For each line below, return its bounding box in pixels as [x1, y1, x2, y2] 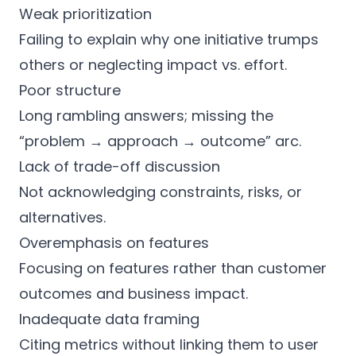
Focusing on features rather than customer [19, 258, 327, 278]
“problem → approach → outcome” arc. [19, 131, 301, 151]
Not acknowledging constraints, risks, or [19, 182, 302, 202]
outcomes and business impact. [19, 284, 248, 304]
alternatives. [19, 207, 106, 227]
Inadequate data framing [19, 309, 199, 329]
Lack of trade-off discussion [19, 157, 220, 176]
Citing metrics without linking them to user [19, 335, 319, 354]
